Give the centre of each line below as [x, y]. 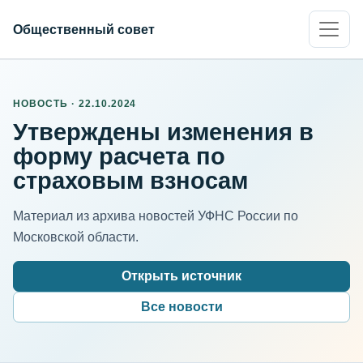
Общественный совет [84, 29]
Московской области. [76, 237]
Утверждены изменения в [163, 132]
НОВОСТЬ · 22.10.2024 [75, 103]
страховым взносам [130, 180]
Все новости [181, 306]
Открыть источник [181, 275]
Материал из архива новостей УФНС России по [156, 216]
